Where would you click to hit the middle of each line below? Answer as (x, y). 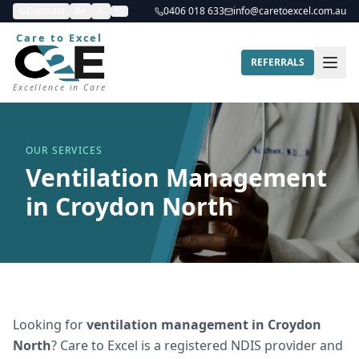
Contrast (46, 11)
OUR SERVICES (65, 150)
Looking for (50, 325)
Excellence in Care (60, 87)
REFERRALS (278, 62)
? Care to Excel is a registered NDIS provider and (197, 345)
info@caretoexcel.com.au (290, 11)
